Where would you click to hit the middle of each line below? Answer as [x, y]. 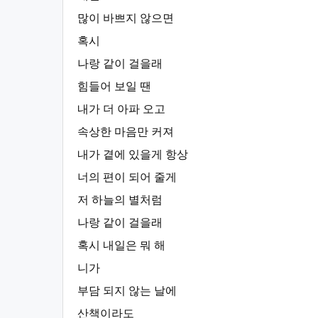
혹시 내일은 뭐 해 [121, 245]
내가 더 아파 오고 [121, 109]
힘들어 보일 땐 [114, 86]
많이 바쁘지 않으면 [126, 18]
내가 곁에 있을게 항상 [133, 154]
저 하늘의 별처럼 [120, 200]
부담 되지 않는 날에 [127, 291]
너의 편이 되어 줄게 [127, 177]
